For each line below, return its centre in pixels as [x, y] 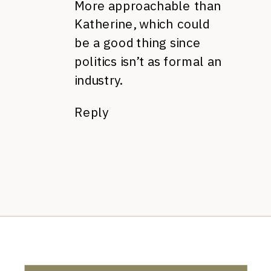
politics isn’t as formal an [148, 61]
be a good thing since [138, 43]
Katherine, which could [142, 24]
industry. [98, 80]
